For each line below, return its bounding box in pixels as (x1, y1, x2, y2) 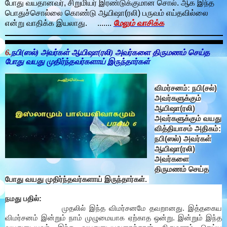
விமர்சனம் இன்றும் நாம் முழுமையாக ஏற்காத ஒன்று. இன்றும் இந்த (5, 214, 222, 222)
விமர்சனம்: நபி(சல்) (154, 84, 217, 93)
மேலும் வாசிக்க (113, 18, 164, 27)
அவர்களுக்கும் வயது (154, 115, 221, 123)
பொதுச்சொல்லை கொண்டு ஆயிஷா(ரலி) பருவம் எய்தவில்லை (5, 8, 208, 17)
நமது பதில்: (5, 195, 42, 203)
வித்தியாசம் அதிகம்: (154, 125, 221, 133)
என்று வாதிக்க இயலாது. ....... (5, 18, 113, 27)
